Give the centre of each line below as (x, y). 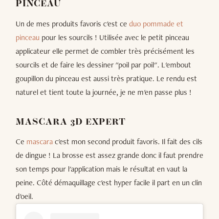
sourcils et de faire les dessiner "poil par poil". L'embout (103, 65)
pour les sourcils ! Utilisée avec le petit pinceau (114, 37)
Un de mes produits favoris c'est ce (72, 23)
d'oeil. (24, 197)
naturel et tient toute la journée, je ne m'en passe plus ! (104, 92)
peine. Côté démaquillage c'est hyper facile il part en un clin (109, 183)
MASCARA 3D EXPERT (71, 122)
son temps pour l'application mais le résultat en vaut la (101, 169)
